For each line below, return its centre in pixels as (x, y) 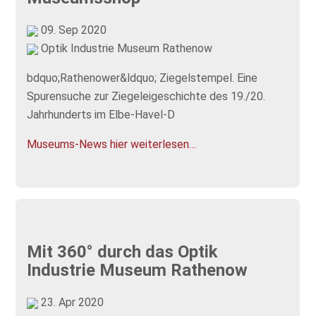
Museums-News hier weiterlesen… (112, 144)
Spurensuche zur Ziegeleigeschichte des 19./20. (146, 96)
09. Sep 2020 (73, 30)
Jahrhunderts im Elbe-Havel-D (101, 114)
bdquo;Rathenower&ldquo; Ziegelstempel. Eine (142, 78)
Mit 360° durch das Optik (123, 252)
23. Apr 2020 (71, 302)
